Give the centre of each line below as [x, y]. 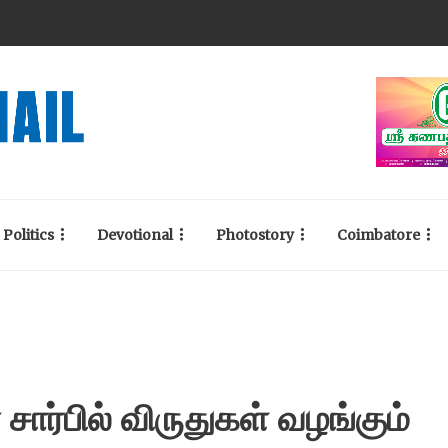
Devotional [135, 235]
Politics [28, 235]
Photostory [255, 235]
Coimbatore [378, 235]
